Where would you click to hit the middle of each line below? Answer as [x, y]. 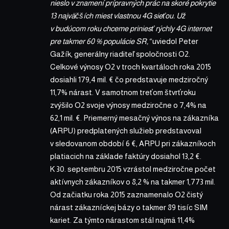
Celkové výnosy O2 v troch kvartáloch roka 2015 [131, 66]
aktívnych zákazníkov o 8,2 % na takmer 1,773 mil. [133, 181]
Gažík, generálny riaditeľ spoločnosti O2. [120, 54]
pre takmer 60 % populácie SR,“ [101, 41]
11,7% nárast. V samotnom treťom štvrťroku [123, 92]
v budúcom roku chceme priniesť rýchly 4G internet [131, 28]
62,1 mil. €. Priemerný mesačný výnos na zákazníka [134, 118]
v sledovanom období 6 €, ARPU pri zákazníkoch [133, 143]
